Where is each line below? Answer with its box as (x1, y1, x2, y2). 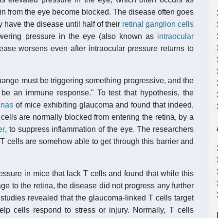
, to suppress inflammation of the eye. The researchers (5, 125, 194, 133)
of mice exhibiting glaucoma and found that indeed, (13, 101, 194, 109)
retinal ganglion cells (122, 20, 194, 28)
